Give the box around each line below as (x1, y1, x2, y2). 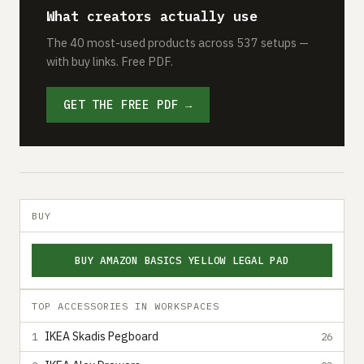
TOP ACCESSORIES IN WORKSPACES (32, 299, 219, 312)
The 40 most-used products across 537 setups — (46, 34, 309, 50)
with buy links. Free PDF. (46, 53, 173, 69)
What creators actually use (46, 6, 258, 25)
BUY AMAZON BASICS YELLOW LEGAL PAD (75, 253, 289, 266)
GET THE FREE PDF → (63, 97, 193, 112)
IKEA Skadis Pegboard (45, 329, 158, 344)
